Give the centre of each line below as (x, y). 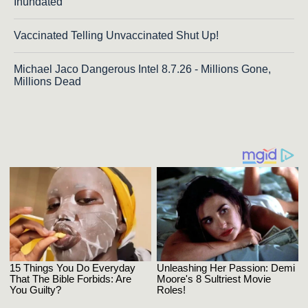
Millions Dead (47, 81)
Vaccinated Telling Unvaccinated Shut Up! (116, 35)
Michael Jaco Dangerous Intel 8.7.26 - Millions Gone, (142, 69)
